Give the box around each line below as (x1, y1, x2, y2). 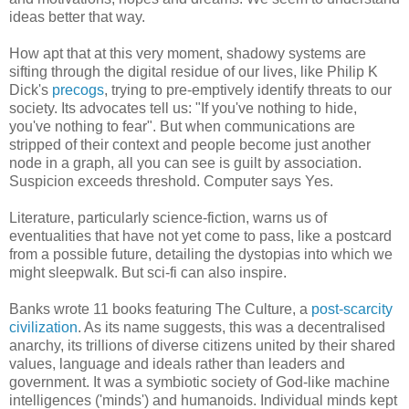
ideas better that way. (9, 8, 145, 25)
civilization (9, 319, 78, 335)
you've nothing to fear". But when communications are (9, 118, 355, 134)
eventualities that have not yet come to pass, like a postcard (9, 227, 392, 244)
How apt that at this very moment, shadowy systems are (9, 45, 366, 61)
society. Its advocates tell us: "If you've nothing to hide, (9, 100, 357, 116)
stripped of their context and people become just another (9, 136, 371, 152)
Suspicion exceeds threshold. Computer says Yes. (9, 173, 333, 189)
